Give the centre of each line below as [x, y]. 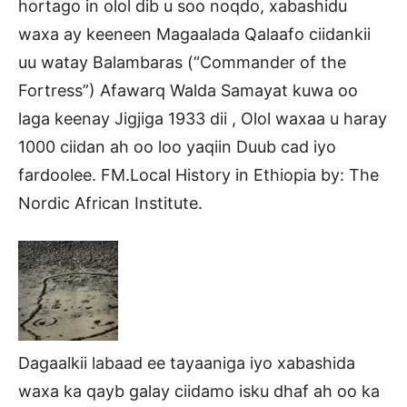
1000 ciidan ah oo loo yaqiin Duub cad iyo [177, 146]
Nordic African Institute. [110, 203]
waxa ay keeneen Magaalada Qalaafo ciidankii [194, 34]
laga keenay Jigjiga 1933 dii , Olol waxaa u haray [203, 118]
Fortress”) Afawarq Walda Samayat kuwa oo [188, 90]
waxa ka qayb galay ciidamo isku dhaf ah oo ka [199, 391]
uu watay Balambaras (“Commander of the [182, 62]
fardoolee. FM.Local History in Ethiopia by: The [199, 174]
